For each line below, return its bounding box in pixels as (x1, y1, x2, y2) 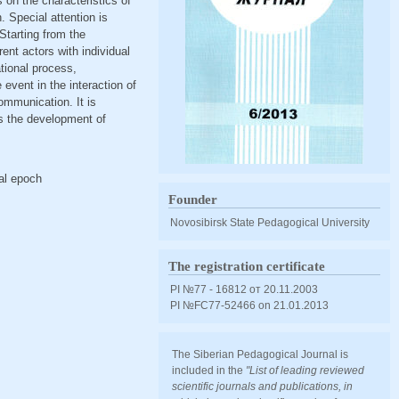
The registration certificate (168, 259, 326, 273)
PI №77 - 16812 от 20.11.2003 (170, 283, 319, 295)
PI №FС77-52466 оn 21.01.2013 (170, 299, 330, 311)
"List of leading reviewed (246, 364, 365, 376)
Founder (168, 192, 218, 207)
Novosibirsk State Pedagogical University (170, 216, 370, 228)
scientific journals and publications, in (172, 380, 354, 392)
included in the (172, 364, 247, 376)
